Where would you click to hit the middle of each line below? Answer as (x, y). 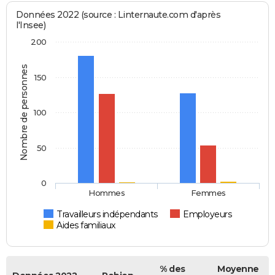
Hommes (107, 192)
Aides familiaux (86, 225)
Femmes (208, 192)
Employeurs (207, 214)
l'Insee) (31, 25)
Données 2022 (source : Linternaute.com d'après (118, 14)
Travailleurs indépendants (107, 214)
